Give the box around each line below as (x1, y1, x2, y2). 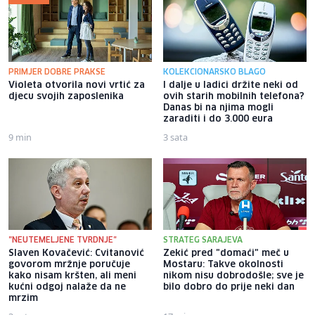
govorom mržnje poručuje (8, 259, 130, 269)
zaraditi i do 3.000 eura (163, 114, 273, 124)
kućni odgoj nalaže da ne (8, 282, 126, 292)
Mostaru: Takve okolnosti (163, 259, 283, 269)
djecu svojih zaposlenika (8, 91, 124, 101)
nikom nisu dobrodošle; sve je (163, 271, 304, 281)
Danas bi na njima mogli (163, 103, 274, 112)
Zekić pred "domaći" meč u (163, 248, 289, 258)
